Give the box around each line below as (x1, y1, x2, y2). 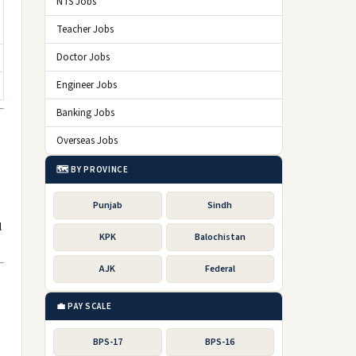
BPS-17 (92, 335, 122, 349)
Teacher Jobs (56, 22, 114, 37)
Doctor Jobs (56, 50, 110, 64)
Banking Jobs (56, 106, 114, 120)
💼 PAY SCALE (56, 300, 112, 312)
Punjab (92, 199, 122, 212)
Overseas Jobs (56, 133, 118, 148)
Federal (204, 262, 235, 276)
